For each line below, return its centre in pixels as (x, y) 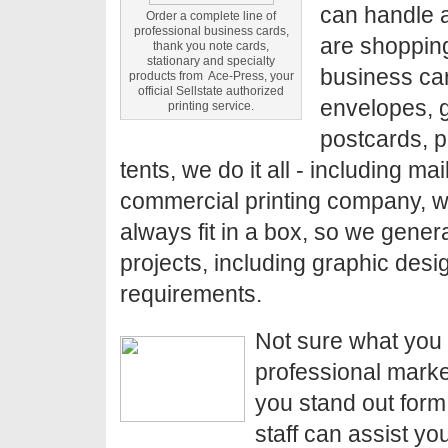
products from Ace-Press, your (211, 76)
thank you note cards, (211, 46)
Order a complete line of (211, 16)
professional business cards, (211, 31)
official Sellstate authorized (211, 91)
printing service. (211, 106)
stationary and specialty (211, 61)
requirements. (191, 294)
